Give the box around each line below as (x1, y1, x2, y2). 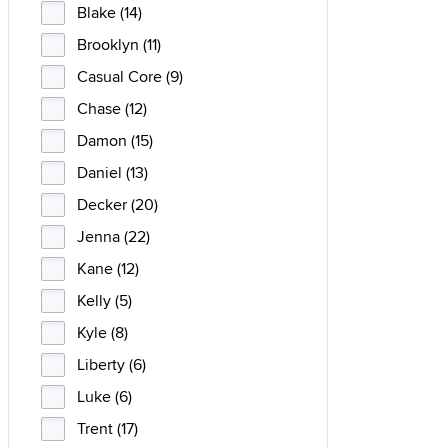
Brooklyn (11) (77, 33, 161, 56)
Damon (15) (77, 129, 153, 152)
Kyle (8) (77, 321, 128, 344)
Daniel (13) (77, 161, 148, 184)
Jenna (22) (77, 225, 150, 248)
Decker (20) (77, 193, 158, 216)
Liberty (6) (77, 353, 146, 376)
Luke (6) (77, 385, 132, 408)
